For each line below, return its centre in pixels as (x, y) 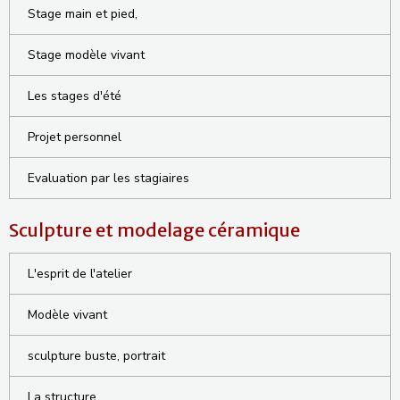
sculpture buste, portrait (96, 356)
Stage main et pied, (83, 14)
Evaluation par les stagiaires (108, 179)
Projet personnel (75, 137)
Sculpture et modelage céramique (154, 230)
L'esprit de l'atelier (80, 274)
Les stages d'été (75, 96)
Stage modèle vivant (86, 55)
